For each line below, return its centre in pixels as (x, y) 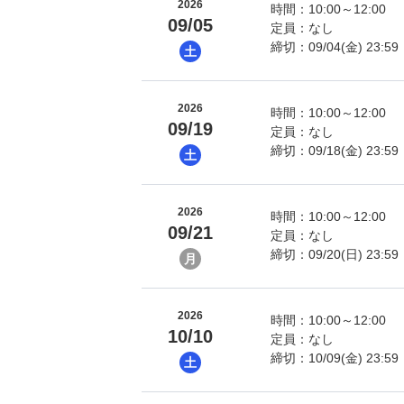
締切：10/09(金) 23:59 (335, 358)
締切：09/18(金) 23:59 (335, 151)
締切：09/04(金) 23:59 (335, 47)
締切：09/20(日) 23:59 (335, 254)
